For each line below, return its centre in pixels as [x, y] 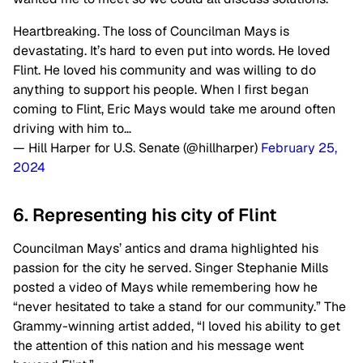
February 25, [299, 147]
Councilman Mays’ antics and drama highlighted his [166, 248]
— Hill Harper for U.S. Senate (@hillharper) [137, 147]
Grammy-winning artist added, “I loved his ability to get [177, 326]
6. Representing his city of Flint [145, 214]
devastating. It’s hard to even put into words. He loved [172, 50]
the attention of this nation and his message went [158, 345]
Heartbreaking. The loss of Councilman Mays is [151, 31]
